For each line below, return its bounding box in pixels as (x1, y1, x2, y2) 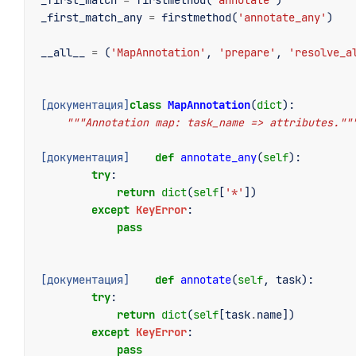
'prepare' (219, 45, 276, 60)
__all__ (41, 45, 85, 60)
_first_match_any (41, 10, 142, 25)
